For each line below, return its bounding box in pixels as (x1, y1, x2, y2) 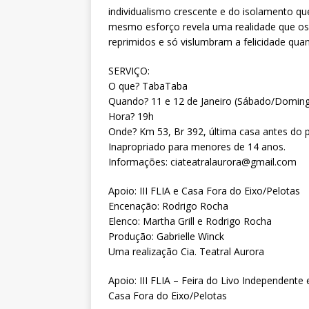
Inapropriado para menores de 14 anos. (108, 140, 286, 154)
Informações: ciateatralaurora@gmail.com (108, 155, 297, 169)
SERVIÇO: (108, 64, 150, 78)
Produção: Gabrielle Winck (108, 230, 224, 243)
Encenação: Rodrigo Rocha (108, 199, 228, 213)
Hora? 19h (108, 110, 154, 123)
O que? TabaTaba (108, 79, 188, 93)
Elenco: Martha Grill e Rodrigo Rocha (108, 215, 272, 228)
